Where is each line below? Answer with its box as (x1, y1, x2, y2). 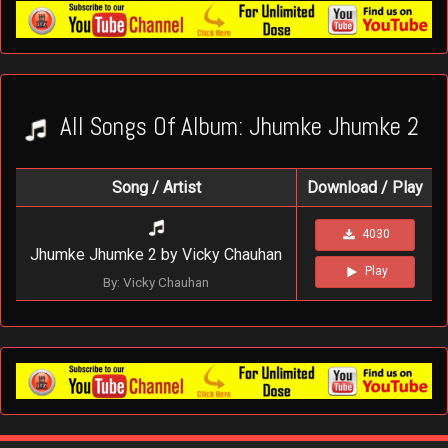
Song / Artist (111, 177, 201, 197)
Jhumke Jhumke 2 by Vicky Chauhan (30, 244, 282, 264)
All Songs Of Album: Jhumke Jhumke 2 (54, 111, 419, 143)
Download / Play (306, 177, 423, 197)
